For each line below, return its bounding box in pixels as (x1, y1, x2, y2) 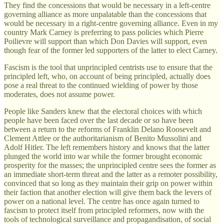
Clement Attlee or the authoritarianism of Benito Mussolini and (4, 133, 201, 142)
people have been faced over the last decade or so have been (4, 115, 193, 124)
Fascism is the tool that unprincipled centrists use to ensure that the (4, 62, 212, 71)
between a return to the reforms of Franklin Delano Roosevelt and (4, 124, 211, 133)
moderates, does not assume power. (4, 89, 115, 98)
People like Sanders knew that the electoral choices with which (4, 106, 202, 115)
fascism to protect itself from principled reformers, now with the (4, 205, 204, 214)
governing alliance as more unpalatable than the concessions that (4, 9, 206, 18)
